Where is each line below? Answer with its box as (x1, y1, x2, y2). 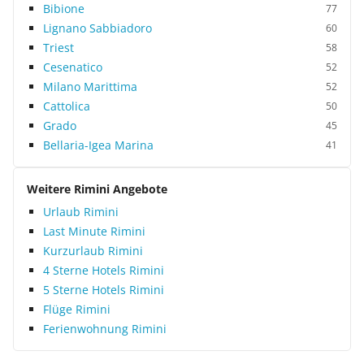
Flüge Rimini (43, 301, 110, 317)
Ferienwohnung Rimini (43, 321, 167, 336)
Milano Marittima (43, 79, 137, 94)
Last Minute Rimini (43, 223, 145, 239)
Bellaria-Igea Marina (43, 137, 154, 153)
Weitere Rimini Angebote (27, 181, 167, 197)
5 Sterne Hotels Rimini (43, 282, 164, 297)
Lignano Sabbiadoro (43, 20, 152, 36)
